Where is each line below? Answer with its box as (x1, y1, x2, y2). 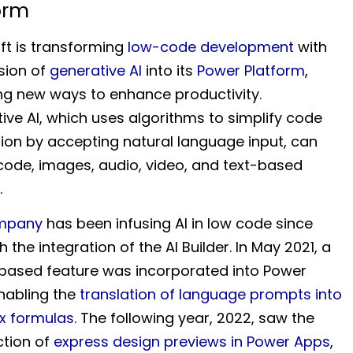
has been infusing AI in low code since (42, 214, 313, 234)
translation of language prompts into (79, 284, 342, 305)
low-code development (127, 36, 294, 57)
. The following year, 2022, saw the (73, 308, 314, 329)
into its (141, 60, 197, 80)
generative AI (49, 60, 142, 80)
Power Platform (196, 60, 305, 80)
